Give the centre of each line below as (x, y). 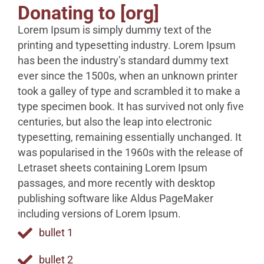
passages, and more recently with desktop (116, 184)
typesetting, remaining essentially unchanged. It (130, 138)
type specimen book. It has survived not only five (131, 107)
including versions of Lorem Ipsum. (99, 214)
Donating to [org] (88, 13)
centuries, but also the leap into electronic (115, 122)
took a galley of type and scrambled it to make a (129, 92)
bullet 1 (56, 233)
